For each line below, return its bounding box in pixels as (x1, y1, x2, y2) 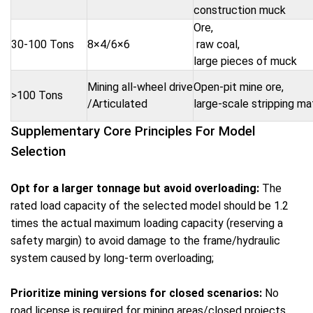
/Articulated (87, 97, 147, 110)
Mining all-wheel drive (87, 80, 193, 94)
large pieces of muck (194, 54, 297, 68)
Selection (10, 144, 66, 159)
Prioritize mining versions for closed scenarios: (10, 286, 265, 300)
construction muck (194, 3, 286, 17)
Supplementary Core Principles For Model (10, 124, 255, 139)
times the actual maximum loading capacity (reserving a (10, 217, 283, 230)
